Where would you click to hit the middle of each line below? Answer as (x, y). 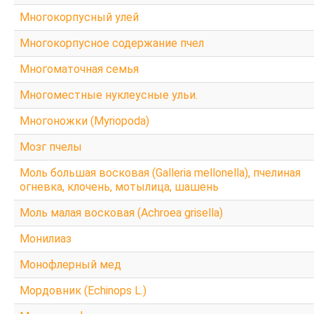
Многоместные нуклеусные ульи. (109, 95)
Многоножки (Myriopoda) (84, 121)
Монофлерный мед (70, 264)
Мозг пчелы (51, 146)
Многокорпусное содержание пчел (112, 43)
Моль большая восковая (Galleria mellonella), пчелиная (160, 172)
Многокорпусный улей (79, 17)
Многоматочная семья (79, 69)
